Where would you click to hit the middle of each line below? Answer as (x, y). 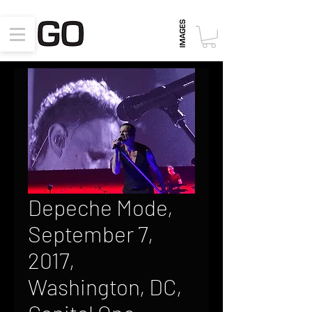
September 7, (91, 233)
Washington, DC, (105, 286)
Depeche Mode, (100, 207)
